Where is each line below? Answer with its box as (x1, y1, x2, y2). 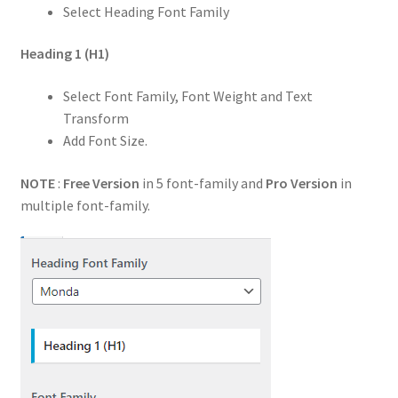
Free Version (62, 173, 139, 192)
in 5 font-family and (139, 173, 266, 192)
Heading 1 (20, 44, 82, 63)
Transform (62, 109, 129, 128)
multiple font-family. (20, 195, 150, 214)
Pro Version (265, 173, 338, 192)
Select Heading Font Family (62, 2, 229, 20)
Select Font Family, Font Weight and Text (62, 87, 313, 106)
